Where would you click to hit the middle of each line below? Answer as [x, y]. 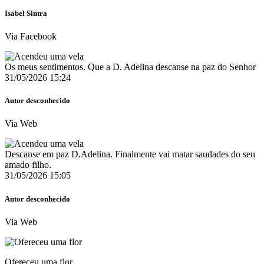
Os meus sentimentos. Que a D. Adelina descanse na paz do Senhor [130, 67]
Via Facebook [31, 37]
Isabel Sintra [26, 13]
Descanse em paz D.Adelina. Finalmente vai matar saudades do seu [130, 154]
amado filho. [28, 165]
